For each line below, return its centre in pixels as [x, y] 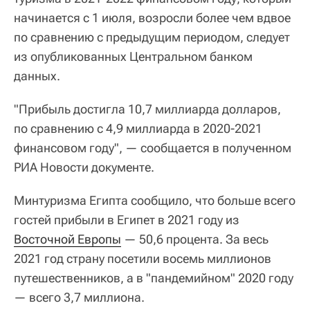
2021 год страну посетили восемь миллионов [143, 258]
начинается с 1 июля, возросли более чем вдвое [152, 17]
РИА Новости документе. [84, 167]
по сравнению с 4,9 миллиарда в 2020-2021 [138, 128]
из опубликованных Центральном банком [133, 56]
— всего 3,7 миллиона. [79, 297]
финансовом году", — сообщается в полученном [153, 147]
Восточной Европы [67, 239]
